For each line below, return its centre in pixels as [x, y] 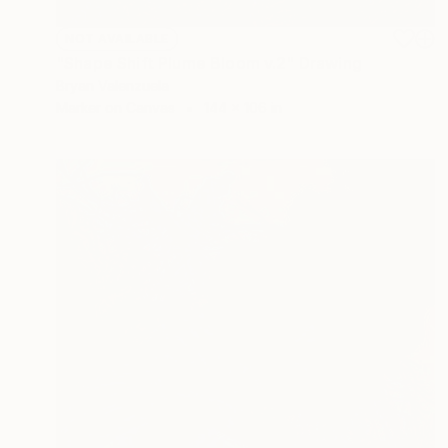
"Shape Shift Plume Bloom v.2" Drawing [209, 62]
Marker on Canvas [115, 107]
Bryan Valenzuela [112, 85]
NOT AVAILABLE [117, 38]
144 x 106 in [243, 107]
